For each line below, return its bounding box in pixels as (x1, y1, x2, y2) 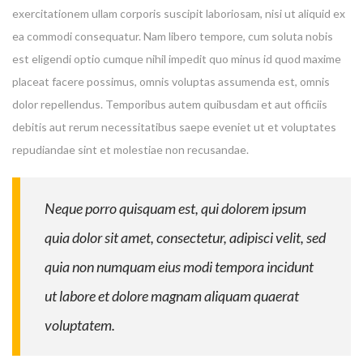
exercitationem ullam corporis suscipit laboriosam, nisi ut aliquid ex (12, 6, 345, 20)
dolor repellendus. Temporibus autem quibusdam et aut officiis (12, 96, 327, 111)
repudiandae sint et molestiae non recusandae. (12, 142, 249, 156)
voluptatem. (45, 315, 115, 334)
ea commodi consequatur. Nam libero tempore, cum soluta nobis (12, 28, 333, 43)
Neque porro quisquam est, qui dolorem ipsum (45, 199, 306, 217)
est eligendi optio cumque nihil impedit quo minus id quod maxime (12, 51, 341, 66)
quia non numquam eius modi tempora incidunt (45, 257, 314, 275)
